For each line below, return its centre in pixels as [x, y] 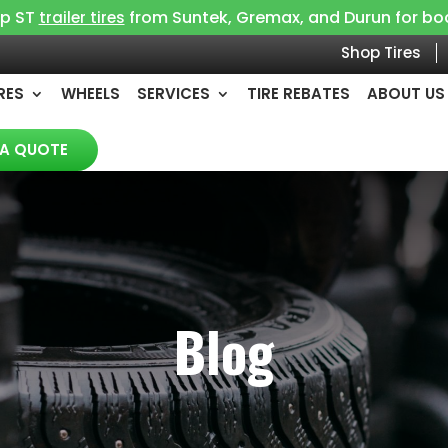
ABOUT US [406, 93]
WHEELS [91, 93]
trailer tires [81, 17]
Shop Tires [380, 52]
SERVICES [174, 93]
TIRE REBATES [299, 93]
